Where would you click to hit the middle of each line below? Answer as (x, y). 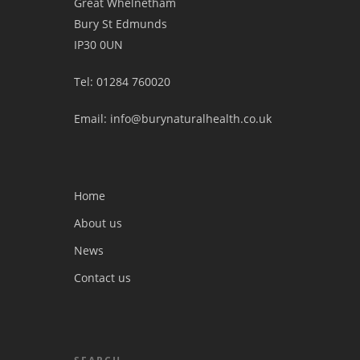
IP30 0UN (98, 45)
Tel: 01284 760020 (122, 82)
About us (98, 223)
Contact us (102, 278)
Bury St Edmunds (121, 24)
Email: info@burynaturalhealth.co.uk (173, 119)
